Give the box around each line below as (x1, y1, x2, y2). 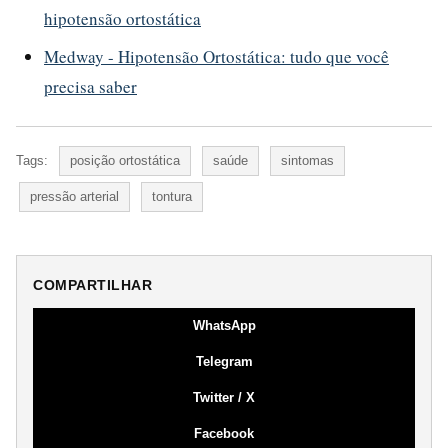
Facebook (194, 425, 254, 441)
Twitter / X (193, 389, 255, 405)
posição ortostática (70, 152, 180, 168)
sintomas (281, 152, 334, 168)
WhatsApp (192, 317, 256, 333)
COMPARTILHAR (33, 276, 152, 293)
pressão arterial (30, 188, 119, 204)
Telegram (195, 353, 253, 369)
